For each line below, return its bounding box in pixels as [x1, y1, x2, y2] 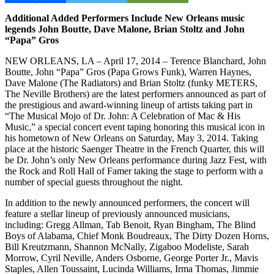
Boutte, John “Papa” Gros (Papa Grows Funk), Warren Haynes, [5, 66, 251, 77]
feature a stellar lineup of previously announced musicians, [5, 208, 230, 219]
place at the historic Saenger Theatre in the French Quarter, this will [5, 143, 264, 154]
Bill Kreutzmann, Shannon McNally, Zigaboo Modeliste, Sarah [5, 241, 249, 252]
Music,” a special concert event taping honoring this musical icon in [5, 121, 265, 132]
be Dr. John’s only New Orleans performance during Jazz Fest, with [5, 154, 267, 165]
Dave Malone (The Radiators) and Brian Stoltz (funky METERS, [5, 77, 257, 88]
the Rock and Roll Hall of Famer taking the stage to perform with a [5, 165, 263, 176]
